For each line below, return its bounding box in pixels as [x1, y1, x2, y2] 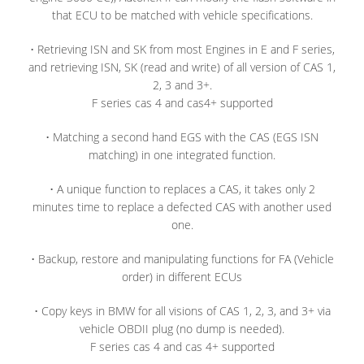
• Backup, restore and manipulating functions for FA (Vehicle [30, 250, 334, 266]
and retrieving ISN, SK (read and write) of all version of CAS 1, [28, 58, 336, 75]
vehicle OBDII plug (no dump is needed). [80, 320, 284, 336]
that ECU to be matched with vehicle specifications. [51, 6, 313, 23]
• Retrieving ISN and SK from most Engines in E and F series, [29, 41, 335, 57]
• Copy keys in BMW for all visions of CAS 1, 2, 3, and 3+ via [33, 302, 331, 318]
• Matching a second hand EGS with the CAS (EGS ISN [45, 128, 318, 145]
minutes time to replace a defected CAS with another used [32, 198, 331, 214]
